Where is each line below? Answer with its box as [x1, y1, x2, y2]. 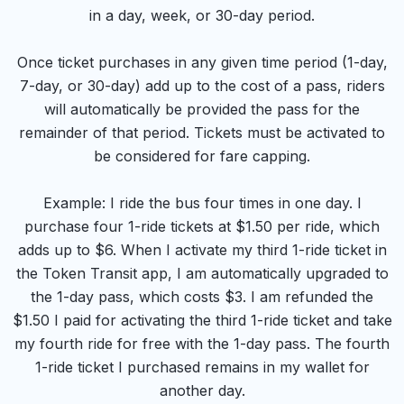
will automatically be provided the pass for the [44, 100, 360, 119]
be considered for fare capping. [94, 147, 310, 166]
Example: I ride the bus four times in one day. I [42, 194, 362, 213]
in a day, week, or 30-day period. [89, 6, 315, 25]
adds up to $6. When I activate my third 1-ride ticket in [17, 241, 387, 260]
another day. [159, 381, 245, 400]
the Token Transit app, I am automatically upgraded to [15, 264, 389, 283]
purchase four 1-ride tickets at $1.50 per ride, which [24, 217, 380, 236]
